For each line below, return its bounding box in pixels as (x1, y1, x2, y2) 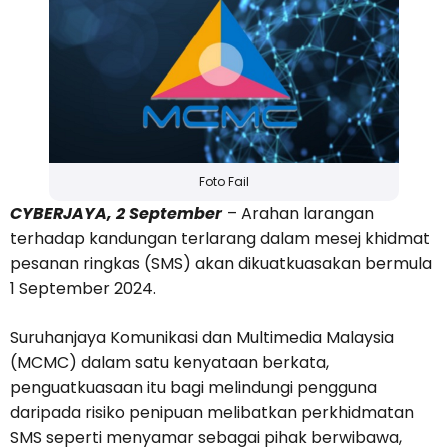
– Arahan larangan (227, 202, 374, 226)
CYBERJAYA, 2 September (10, 202, 222, 226)
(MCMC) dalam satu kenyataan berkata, (10, 351, 329, 375)
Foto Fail (199, 173, 249, 191)
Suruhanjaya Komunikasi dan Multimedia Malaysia (10, 326, 394, 350)
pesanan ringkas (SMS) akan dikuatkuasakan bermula (10, 252, 432, 276)
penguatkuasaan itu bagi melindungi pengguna (10, 376, 377, 400)
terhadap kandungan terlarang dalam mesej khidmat (10, 227, 430, 251)
